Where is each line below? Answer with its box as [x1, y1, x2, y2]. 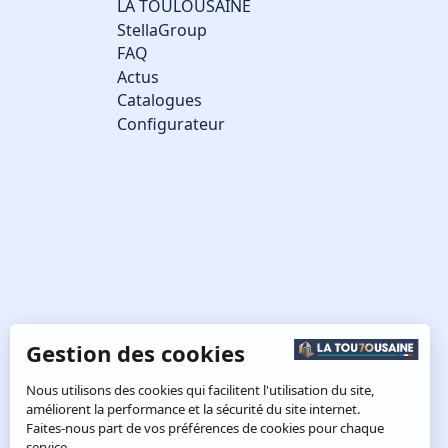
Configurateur [117, 112, 225, 135]
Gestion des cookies [28, 337, 247, 368]
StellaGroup [117, 18, 207, 41]
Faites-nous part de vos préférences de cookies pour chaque [28, 418, 386, 437]
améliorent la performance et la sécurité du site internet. [28, 399, 363, 418]
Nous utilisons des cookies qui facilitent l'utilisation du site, [28, 380, 377, 399]
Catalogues [117, 89, 202, 112]
